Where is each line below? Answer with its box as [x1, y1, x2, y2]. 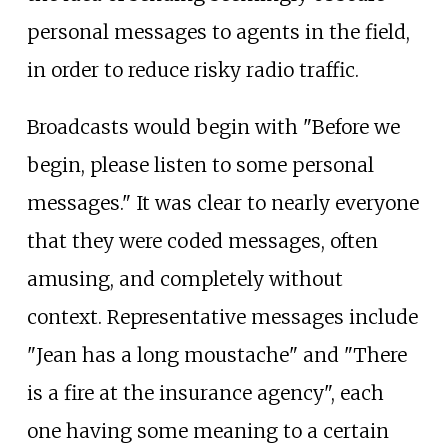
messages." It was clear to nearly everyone [26, 190, 419, 215]
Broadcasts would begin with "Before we [26, 114, 400, 139]
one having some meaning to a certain [26, 418, 389, 443]
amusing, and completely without [26, 266, 343, 291]
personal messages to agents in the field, [26, 19, 410, 44]
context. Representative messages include [26, 304, 418, 329]
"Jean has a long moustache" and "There [26, 342, 407, 367]
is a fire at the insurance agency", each [26, 380, 384, 405]
